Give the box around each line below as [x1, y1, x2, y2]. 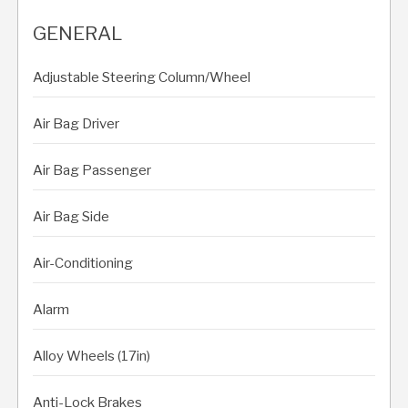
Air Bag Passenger [33, 161, 151, 178]
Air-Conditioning [33, 254, 133, 271]
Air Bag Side [33, 208, 109, 225]
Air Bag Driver [33, 115, 119, 132]
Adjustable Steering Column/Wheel [33, 68, 250, 86]
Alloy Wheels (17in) [33, 347, 150, 364]
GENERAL [33, 21, 122, 45]
